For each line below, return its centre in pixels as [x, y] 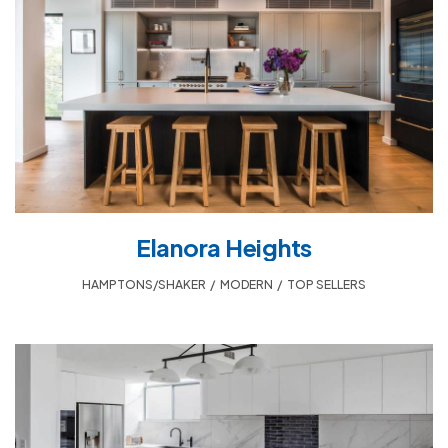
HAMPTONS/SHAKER [144, 285]
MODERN [246, 285]
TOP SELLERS [326, 285]
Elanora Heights [224, 247]
